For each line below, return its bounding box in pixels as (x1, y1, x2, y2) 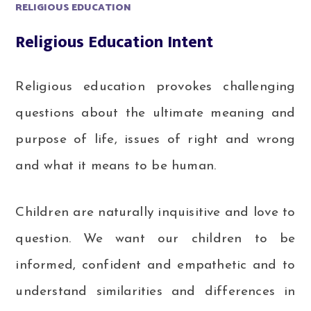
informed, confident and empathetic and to (15, 259, 296, 273)
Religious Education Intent (15, 28, 214, 56)
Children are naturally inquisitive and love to (15, 206, 296, 220)
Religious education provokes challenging (15, 81, 296, 94)
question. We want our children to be (15, 233, 296, 246)
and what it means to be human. (15, 160, 217, 174)
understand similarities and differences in (15, 285, 296, 299)
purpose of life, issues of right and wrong (15, 133, 296, 147)
